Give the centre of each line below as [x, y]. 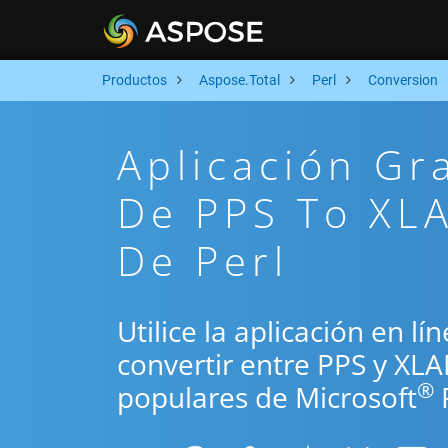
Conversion [403, 80]
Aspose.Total [239, 80]
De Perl [203, 260]
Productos [134, 80]
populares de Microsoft [267, 397]
